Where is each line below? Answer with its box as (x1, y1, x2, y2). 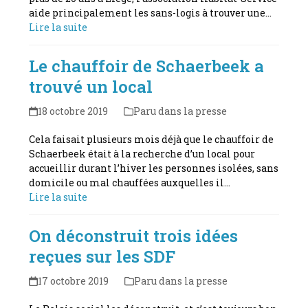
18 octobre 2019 (37, 104, 108, 118)
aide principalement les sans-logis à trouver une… (29, 5, 272, 19)
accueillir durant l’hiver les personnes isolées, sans (29, 161, 279, 175)
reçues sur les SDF (29, 245, 176, 267)
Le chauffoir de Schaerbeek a (29, 54, 265, 77)
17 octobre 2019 (37, 274, 109, 287)
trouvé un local (29, 75, 153, 98)
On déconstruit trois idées (29, 224, 239, 247)
